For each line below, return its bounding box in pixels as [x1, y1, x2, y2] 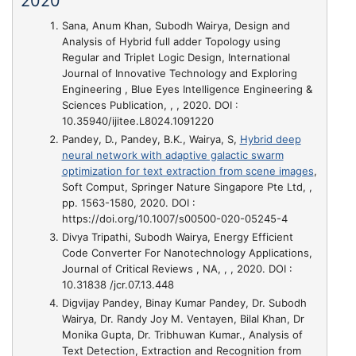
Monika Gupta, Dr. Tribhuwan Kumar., [61, 328, 249, 342]
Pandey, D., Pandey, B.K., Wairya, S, [61, 132, 240, 145]
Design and [234, 18, 290, 32]
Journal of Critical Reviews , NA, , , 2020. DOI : [61, 262, 292, 275]
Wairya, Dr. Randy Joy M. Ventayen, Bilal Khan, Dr [61, 312, 304, 326]
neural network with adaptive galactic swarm [61, 148, 284, 161]
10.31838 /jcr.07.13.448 [61, 278, 174, 291]
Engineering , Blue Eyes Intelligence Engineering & [61, 82, 312, 95]
